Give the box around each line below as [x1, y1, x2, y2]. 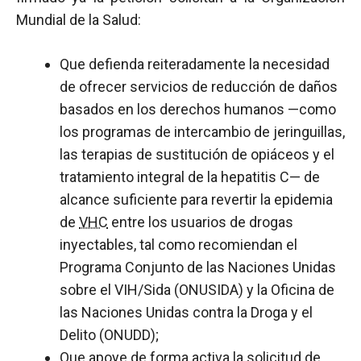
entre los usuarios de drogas [108, 214, 293, 230]
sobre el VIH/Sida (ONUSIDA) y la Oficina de [60, 281, 334, 298]
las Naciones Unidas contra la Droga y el [60, 304, 313, 321]
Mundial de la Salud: [16, 11, 141, 28]
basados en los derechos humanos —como [60, 101, 336, 118]
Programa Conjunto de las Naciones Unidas [60, 259, 336, 276]
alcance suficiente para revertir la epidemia [60, 191, 333, 208]
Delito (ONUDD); [60, 326, 159, 343]
